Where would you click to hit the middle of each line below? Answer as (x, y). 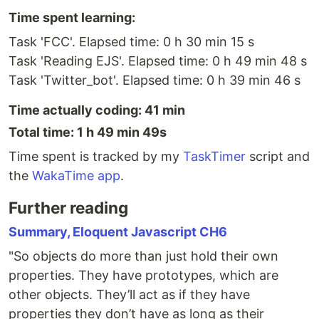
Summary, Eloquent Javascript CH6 (118, 232)
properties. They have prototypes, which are (143, 276)
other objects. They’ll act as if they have (129, 295)
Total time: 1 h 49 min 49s (88, 132)
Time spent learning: (72, 18)
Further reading (68, 208)
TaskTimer (214, 157)
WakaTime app (76, 176)
